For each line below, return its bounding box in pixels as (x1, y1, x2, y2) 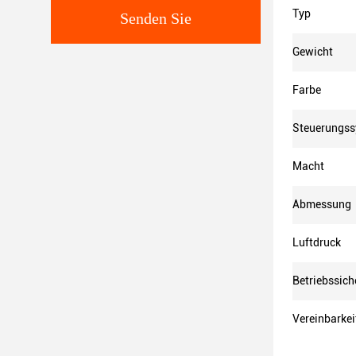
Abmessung (292, 198, 351, 211)
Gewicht (292, 45, 333, 58)
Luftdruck (292, 236, 341, 249)
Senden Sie (120, 10, 192, 27)
